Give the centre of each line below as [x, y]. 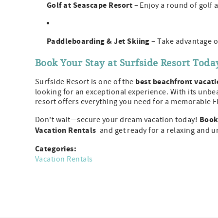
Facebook [51, 187]
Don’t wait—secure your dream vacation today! [117, 120]
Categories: [57, 149]
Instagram [77, 187]
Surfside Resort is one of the [85, 82]
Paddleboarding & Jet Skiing [98, 42]
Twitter [103, 187]
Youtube [129, 187]
